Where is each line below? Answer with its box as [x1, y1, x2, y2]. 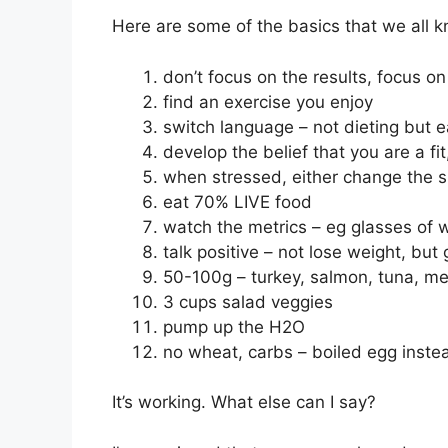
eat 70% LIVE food [163, 191, 312, 212]
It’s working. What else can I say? [112, 392, 376, 412]
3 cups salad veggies [163, 291, 333, 312]
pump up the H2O [163, 316, 305, 337]
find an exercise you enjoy [163, 91, 373, 112]
